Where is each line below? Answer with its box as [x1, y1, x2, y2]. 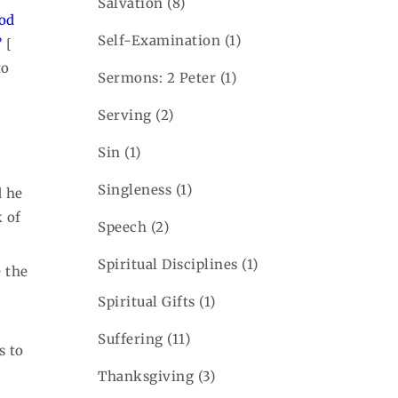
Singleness [98, 180, 172, 198]
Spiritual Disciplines [98, 255, 238, 273]
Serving [98, 106, 152, 123]
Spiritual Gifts [98, 292, 195, 310]
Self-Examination [98, 31, 221, 49]
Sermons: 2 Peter [98, 68, 217, 86]
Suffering [98, 330, 163, 347]
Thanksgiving [98, 367, 195, 385]
